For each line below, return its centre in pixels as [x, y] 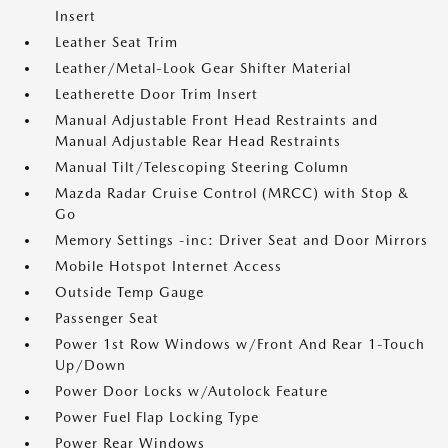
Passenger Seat [107, 318]
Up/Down [90, 365]
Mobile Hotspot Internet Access [168, 266]
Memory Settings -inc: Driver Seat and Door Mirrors [241, 240]
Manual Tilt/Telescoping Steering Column [202, 167]
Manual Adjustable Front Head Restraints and [216, 120]
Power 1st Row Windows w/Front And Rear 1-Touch [240, 344]
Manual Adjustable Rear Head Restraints [198, 141]
